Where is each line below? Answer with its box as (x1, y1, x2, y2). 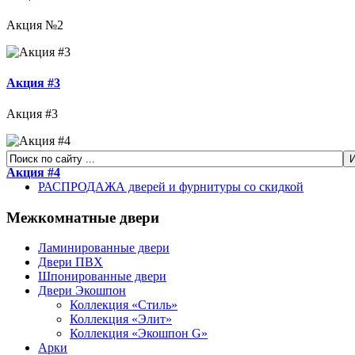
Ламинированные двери (38, 241, 170, 255)
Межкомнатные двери (6, 208, 159, 226)
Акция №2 (6, 17, 63, 32)
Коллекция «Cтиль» (70, 298, 177, 312)
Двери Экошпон (38, 284, 126, 298)
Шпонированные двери (38, 269, 166, 284)
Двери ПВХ (38, 255, 103, 269)
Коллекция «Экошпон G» (70, 326, 208, 341)
